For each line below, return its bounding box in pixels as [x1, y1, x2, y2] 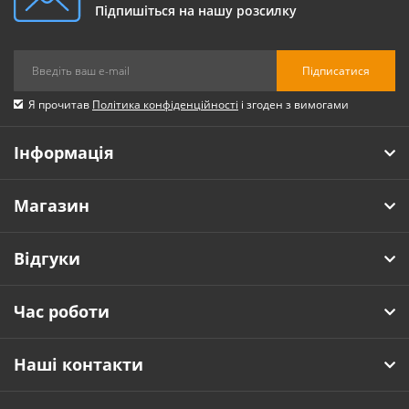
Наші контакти [14, 353, 143, 376]
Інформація [14, 142, 114, 164]
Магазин [14, 194, 89, 217]
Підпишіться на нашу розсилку [95, 2, 297, 20]
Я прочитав [28, 97, 92, 113]
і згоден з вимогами [238, 97, 349, 113]
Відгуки [14, 247, 80, 270]
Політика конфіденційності [92, 97, 238, 113]
